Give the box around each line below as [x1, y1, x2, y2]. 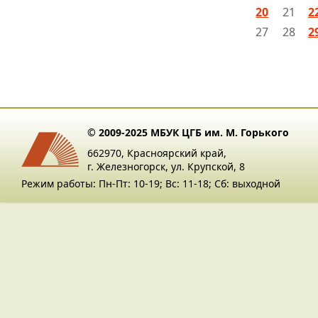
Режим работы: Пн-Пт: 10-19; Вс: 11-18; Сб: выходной [21, 177, 280, 190]
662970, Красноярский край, [87, 146, 226, 160]
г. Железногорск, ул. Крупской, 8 [87, 160, 245, 173]
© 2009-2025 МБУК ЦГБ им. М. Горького [87, 126, 289, 139]
